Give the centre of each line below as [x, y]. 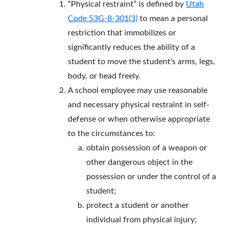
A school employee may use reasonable [138, 91]
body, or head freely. [104, 76]
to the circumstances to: [111, 134]
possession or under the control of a [151, 177]
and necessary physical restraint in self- [139, 105]
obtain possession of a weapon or [147, 148]
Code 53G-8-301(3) [103, 19]
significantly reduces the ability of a [131, 47]
